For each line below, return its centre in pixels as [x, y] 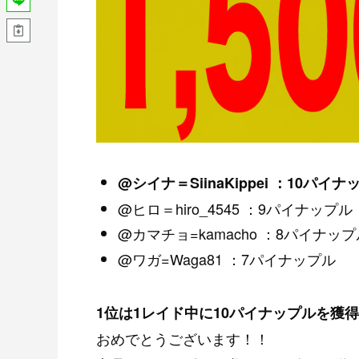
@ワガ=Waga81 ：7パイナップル [227, 258]
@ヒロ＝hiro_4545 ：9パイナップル [235, 208]
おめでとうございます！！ [183, 338]
